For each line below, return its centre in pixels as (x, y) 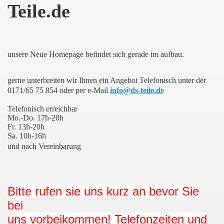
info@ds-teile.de (137, 90)
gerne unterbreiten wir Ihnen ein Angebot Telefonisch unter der (107, 80)
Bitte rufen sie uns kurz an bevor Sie (103, 191)
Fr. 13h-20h (26, 126)
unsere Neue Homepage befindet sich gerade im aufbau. (96, 54)
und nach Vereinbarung (44, 146)
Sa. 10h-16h (27, 135)
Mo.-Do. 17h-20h (35, 117)
